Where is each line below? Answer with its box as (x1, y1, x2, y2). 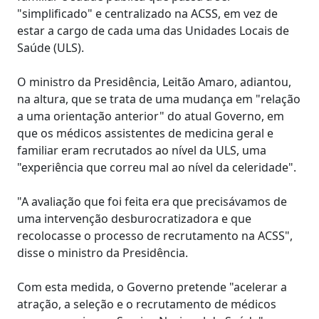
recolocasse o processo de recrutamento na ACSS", (17, 228, 293, 244)
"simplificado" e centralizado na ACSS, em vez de (17, 6, 278, 21)
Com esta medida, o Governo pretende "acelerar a (17, 279, 287, 295)
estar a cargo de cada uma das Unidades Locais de (17, 23, 289, 38)
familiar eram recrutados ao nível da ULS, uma (17, 142, 266, 158)
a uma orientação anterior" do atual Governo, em (17, 108, 284, 124)
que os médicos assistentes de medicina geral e (17, 125, 273, 141)
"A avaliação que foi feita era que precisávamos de (17, 194, 287, 209)
